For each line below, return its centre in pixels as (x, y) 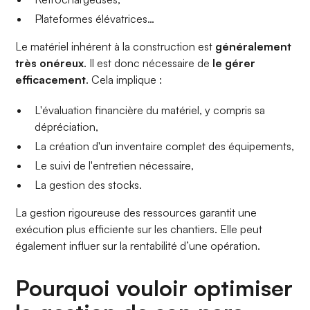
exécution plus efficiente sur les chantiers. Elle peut (139, 229)
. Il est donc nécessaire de (148, 63)
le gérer (234, 63)
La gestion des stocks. (89, 185)
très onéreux (50, 63)
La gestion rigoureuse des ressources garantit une (136, 213)
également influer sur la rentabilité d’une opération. (138, 246)
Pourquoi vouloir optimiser (154, 288)
